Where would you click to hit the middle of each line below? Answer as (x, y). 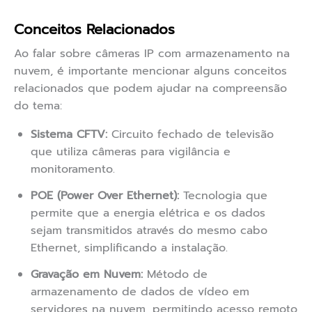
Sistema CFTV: (69, 135)
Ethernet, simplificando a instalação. (129, 248)
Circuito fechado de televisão (190, 135)
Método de (175, 275)
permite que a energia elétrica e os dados (148, 213)
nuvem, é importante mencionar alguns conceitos (150, 71)
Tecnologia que (223, 196)
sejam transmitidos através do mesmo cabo (149, 231)
